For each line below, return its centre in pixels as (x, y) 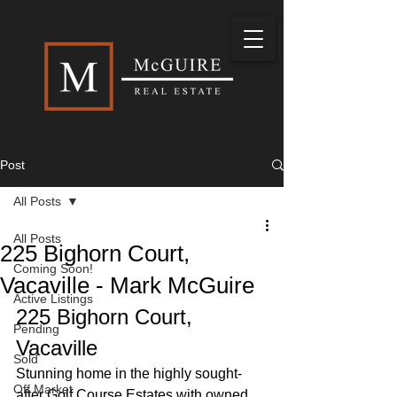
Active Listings (53, 299)
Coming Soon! (53, 269)
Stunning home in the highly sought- (129, 374)
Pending (36, 329)
